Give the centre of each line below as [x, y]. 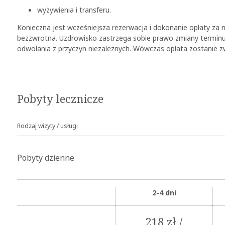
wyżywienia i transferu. [74, 10]
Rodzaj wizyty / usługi [47, 126]
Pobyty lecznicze [60, 99]
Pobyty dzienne [46, 158]
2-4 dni [164, 193]
